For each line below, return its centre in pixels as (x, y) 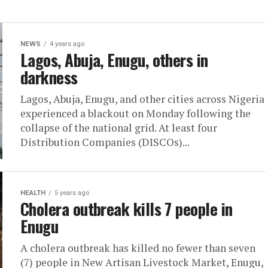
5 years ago (72, 193)
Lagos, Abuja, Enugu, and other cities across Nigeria (142, 99)
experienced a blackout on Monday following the (135, 113)
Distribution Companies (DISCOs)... (105, 142)
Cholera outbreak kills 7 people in (127, 209)
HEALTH (33, 193)
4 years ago (67, 44)
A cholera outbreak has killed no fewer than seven (138, 248)
